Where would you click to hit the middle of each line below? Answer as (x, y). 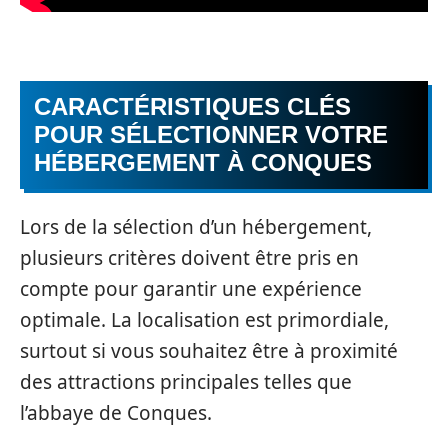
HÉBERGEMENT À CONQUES (203, 163)
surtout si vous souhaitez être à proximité (209, 350)
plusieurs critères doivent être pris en (189, 257)
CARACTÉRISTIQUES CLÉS (192, 107)
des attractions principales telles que (186, 381)
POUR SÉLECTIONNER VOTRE (211, 135)
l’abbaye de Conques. (116, 412)
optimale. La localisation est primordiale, (204, 319)
